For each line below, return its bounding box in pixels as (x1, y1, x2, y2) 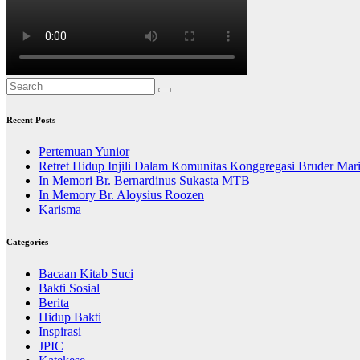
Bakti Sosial (39, 281, 100, 296)
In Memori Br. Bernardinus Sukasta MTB (39, 174, 250, 188)
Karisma (39, 202, 81, 217)
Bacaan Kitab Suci (39, 267, 133, 281)
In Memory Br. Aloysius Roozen (39, 188, 204, 202)
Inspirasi (39, 325, 81, 339)
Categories (6, 237, 48, 247)
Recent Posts (6, 115, 55, 125)
